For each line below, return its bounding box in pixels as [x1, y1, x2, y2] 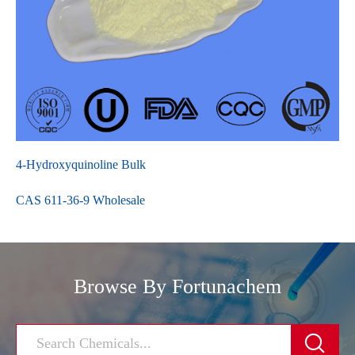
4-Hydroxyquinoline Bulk [16, 158, 146, 172]
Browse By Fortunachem [74, 275, 281, 299]
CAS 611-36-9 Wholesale [16, 193, 145, 208]
